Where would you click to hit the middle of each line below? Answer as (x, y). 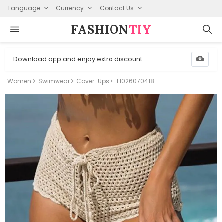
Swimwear (54, 81)
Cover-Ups (93, 81)
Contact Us (116, 8)
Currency (70, 8)
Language (24, 8)
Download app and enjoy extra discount (78, 59)
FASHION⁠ (100, 29)
